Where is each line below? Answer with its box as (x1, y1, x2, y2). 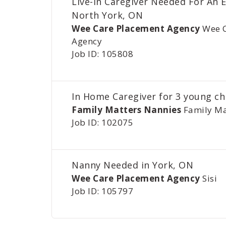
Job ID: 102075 (72, 117, 134, 128)
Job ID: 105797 (72, 185, 134, 197)
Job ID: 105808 (72, 48, 134, 60)
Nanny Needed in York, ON (72, 159, 194, 171)
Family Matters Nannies (72, 104, 182, 116)
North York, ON (72, 9, 143, 21)
